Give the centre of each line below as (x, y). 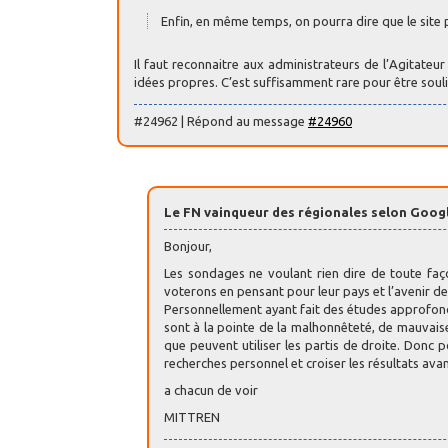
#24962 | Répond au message (221, 120)
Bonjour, (188, 245)
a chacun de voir (211, 389)
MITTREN (192, 416)
